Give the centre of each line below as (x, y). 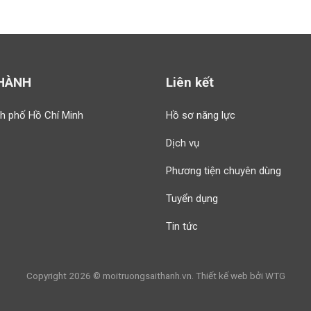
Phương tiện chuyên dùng (224, 170)
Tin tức (182, 226)
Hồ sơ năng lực (201, 115)
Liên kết (190, 82)
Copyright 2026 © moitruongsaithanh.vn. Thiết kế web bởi (145, 276)
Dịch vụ (183, 143)
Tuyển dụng (192, 198)
